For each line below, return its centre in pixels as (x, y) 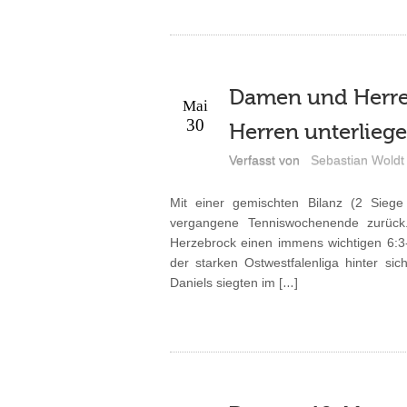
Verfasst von (264, 159)
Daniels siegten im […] (233, 282)
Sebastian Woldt (357, 159)
